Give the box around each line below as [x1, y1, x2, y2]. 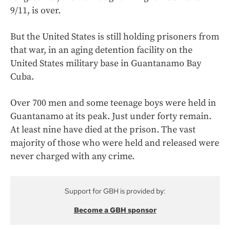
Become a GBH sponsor [73, 205, 157, 215]
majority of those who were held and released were [10, 137, 219, 149]
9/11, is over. [10, 5, 61, 17]
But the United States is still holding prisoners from [10, 31, 219, 43]
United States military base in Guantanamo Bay [10, 57, 201, 70]
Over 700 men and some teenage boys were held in [10, 97, 216, 109]
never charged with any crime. [10, 150, 135, 163]
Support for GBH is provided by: [64, 186, 166, 196]
